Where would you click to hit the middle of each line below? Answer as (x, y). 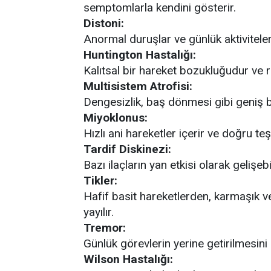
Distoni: (104, 23)
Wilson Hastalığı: (128, 259)
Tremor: (105, 228)
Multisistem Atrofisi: (138, 86)
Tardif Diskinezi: (127, 149)
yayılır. (99, 212)
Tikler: (100, 181)
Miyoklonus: (116, 118)
